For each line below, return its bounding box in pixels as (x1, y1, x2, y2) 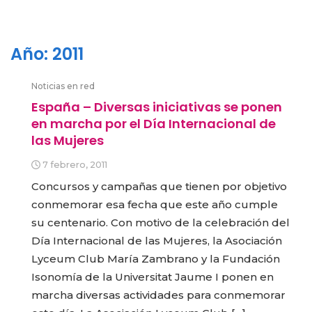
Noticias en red (31, 81, 95, 92)
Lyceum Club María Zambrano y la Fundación (31, 252, 280, 266)
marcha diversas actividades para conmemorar (31, 288, 286, 302)
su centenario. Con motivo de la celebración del (31, 216, 290, 230)
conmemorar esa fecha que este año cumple (31, 198, 278, 212)
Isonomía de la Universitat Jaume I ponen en (31, 270, 274, 284)
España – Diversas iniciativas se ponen (31, 98, 282, 116)
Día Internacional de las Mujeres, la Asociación (31, 234, 282, 248)
